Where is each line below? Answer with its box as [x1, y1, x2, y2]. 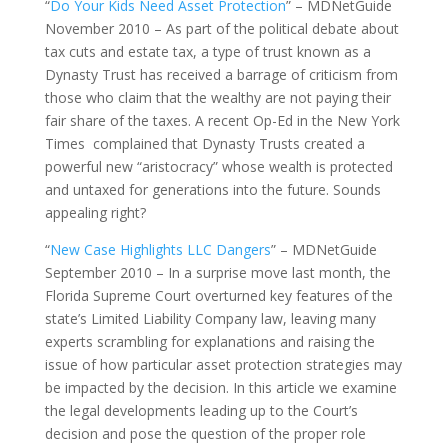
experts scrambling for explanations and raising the [44, 332, 375, 351]
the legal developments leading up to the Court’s [44, 401, 358, 420]
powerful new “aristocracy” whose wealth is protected [44, 157, 393, 176]
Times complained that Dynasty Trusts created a [44, 134, 365, 153]
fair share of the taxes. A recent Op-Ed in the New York [44, 111, 400, 130]
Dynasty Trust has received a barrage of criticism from [44, 65, 398, 84]
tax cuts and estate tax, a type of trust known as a [44, 42, 371, 61]
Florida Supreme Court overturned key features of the [44, 286, 393, 305]
